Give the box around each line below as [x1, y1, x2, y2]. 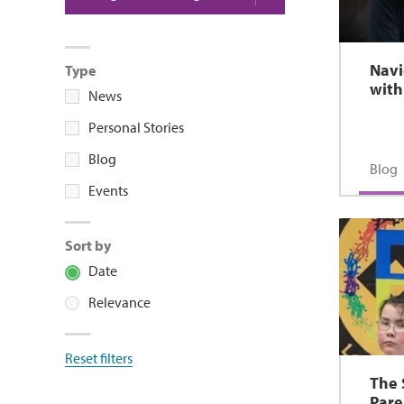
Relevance [88, 293, 151, 311]
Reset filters [65, 349, 133, 367]
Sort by [65, 236, 111, 254]
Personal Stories [88, 118, 184, 136]
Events [88, 181, 128, 199]
